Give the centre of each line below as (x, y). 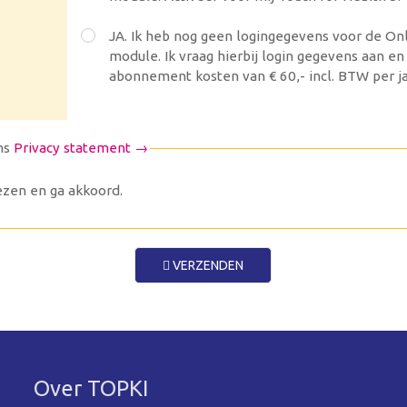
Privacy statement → (81, 148)
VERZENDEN (207, 265)
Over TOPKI (91, 388)
